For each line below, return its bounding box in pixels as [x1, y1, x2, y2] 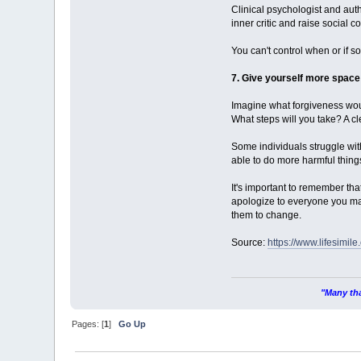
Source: [230, 237, 268, 249]
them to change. [230, 210, 301, 222]
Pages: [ [72, 318, 105, 329]
